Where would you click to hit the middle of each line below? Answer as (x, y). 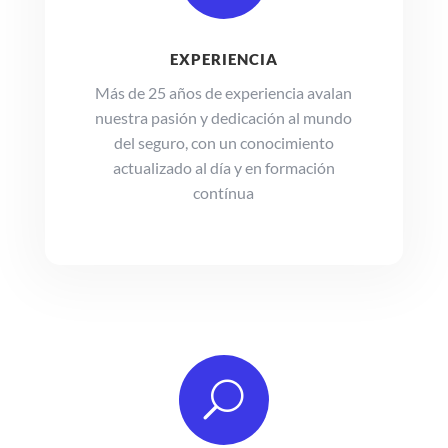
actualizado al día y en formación (223, 167)
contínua (224, 192)
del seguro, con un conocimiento (223, 142)
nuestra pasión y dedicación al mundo (224, 117)
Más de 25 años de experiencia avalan (224, 92)
